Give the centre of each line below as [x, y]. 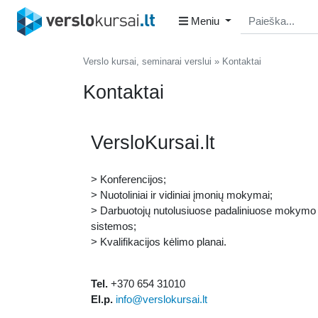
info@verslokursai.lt [162, 299]
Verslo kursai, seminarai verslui [147, 61]
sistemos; [114, 226]
